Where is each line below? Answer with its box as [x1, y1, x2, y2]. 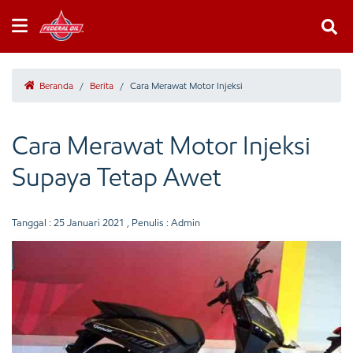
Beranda [37, 80, 73, 91]
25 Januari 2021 [54, 217, 124, 229]
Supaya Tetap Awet [12, 162, 221, 193]
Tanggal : [12, 217, 54, 229]
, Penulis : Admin [124, 217, 200, 229]
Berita [90, 80, 113, 91]
